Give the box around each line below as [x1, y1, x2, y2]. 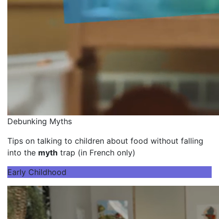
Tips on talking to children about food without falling [7, 136, 203, 146]
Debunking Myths [7, 116, 72, 127]
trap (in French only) [58, 148, 135, 158]
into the [7, 148, 38, 158]
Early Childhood [7, 167, 66, 177]
